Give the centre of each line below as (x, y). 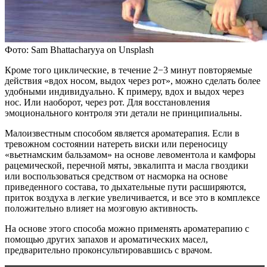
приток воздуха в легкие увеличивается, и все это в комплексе (132, 197)
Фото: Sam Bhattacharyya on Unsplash (79, 49)
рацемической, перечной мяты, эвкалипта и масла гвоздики (127, 165)
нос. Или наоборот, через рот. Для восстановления (107, 102)
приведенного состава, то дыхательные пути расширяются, (125, 187)
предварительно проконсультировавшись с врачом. (108, 250)
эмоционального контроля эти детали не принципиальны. (123, 113)
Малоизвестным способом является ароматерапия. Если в (122, 133)
